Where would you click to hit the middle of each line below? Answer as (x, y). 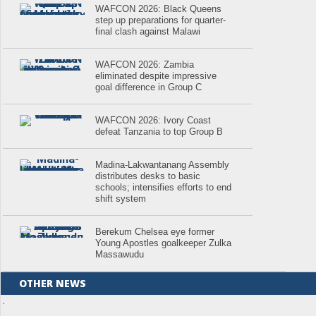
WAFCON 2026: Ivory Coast (153, 120)
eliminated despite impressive (156, 75)
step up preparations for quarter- (161, 20)
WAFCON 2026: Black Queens (159, 8)
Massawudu (120, 254)
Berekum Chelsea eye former (155, 231)
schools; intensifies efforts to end (164, 187)
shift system (121, 198)
